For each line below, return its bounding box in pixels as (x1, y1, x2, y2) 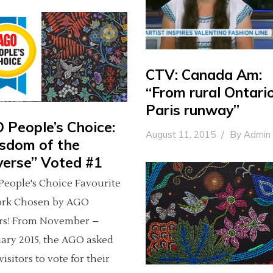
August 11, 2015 (146, 128, 218, 140)
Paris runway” (146, 101, 239, 119)
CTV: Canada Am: (146, 65, 262, 83)
